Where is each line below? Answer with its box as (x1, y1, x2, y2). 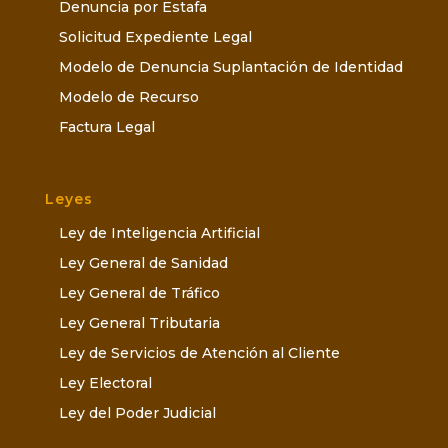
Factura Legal (58, 117, 155, 136)
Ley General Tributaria (58, 314, 220, 332)
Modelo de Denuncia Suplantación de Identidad (58, 57, 403, 76)
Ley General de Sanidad (58, 254, 228, 272)
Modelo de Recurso (58, 87, 199, 106)
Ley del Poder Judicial (58, 404, 216, 422)
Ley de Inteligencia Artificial (58, 224, 260, 242)
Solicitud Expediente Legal (58, 27, 252, 46)
